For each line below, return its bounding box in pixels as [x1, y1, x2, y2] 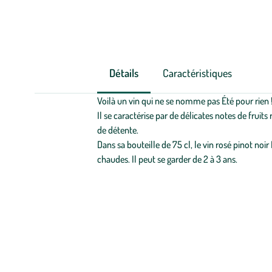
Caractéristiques [162, 66, 232, 80]
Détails [109, 66, 138, 80]
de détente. [97, 124, 138, 136]
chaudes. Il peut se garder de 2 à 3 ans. [97, 153, 237, 165]
